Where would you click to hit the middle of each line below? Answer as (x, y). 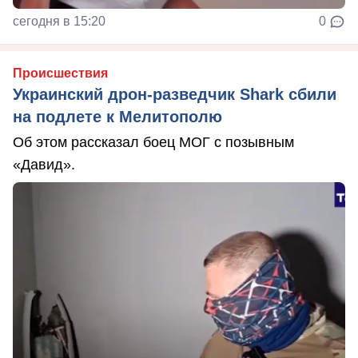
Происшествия (60, 73)
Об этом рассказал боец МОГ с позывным (153, 142)
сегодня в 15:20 (59, 21)
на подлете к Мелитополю (117, 117)
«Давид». (44, 165)
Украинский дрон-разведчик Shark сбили (175, 94)
